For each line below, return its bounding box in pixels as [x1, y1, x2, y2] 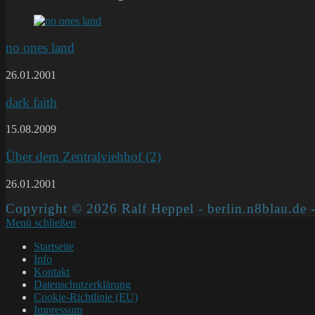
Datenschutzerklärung [34, 278, 131, 290]
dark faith [6, 94, 57, 110]
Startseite [34, 240, 74, 252]
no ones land [6, 40, 75, 56]
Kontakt [34, 265, 70, 278]
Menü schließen [6, 216, 76, 229]
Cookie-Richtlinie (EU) [34, 290, 138, 303]
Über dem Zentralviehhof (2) [6, 149, 161, 165]
